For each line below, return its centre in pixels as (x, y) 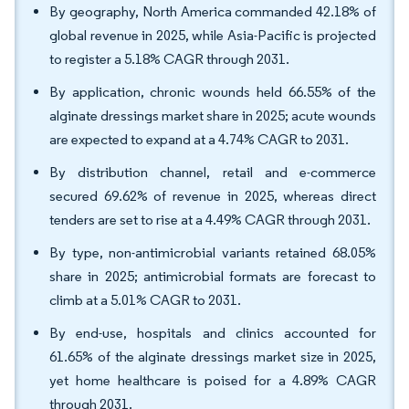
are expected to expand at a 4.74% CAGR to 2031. (199, 139)
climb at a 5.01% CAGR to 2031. (145, 300)
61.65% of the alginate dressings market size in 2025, (213, 357)
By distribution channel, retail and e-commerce (213, 172)
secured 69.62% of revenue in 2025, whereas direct (213, 196)
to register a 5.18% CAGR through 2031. (169, 59)
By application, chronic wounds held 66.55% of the (213, 92)
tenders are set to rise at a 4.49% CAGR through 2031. (210, 220)
